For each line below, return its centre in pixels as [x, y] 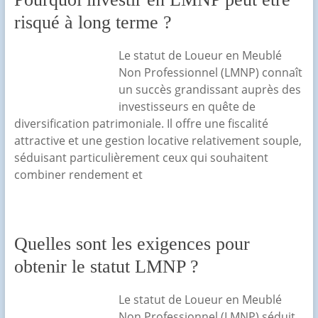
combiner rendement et [78, 175]
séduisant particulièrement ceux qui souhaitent [141, 158]
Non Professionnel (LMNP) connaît [210, 73]
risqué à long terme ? [93, 23]
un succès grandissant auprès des [209, 90]
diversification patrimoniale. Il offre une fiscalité [141, 124]
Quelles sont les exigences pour [132, 244]
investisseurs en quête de [187, 107]
